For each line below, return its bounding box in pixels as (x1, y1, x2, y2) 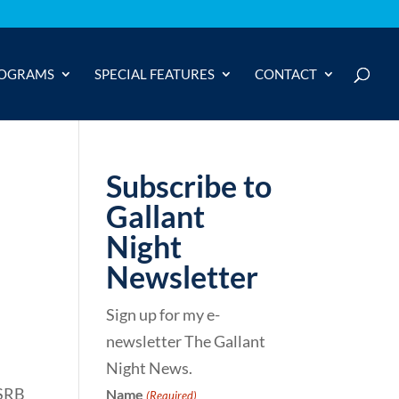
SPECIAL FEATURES (94, 66, 215, 82)
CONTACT (255, 66, 317, 82)
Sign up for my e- (106, 305, 221, 324)
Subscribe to (106, 167, 273, 204)
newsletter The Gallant (106, 331, 266, 351)
